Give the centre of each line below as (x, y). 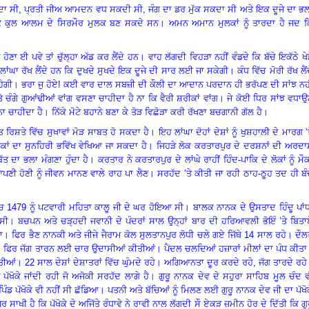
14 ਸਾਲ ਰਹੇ (265, 235)
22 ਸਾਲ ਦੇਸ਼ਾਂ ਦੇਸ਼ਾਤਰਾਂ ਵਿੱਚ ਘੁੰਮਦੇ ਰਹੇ (90, 262)
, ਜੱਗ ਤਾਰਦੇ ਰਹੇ (280, 262)
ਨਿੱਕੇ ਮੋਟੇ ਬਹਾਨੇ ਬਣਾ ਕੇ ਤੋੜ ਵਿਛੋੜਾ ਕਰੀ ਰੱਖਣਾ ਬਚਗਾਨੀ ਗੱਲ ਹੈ (157, 112)
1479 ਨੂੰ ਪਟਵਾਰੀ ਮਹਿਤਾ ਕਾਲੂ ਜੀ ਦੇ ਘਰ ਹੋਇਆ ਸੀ (96, 207)
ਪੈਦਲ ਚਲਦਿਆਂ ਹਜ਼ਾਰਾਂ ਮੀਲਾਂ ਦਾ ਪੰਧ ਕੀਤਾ (236, 248)
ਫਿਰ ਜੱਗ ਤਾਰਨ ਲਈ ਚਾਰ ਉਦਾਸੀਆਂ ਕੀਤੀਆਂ (79, 248)
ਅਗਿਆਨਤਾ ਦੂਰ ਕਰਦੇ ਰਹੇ (209, 262)
